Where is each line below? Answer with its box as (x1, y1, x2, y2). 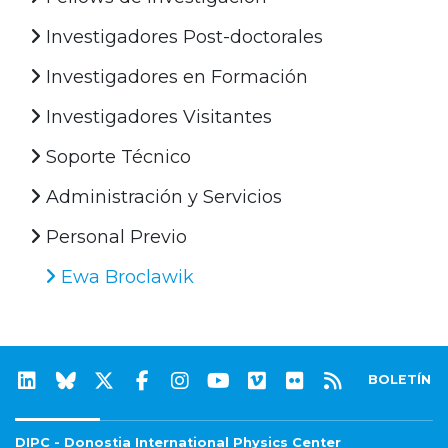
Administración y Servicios (41, 185, 282, 208)
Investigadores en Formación (41, 65, 308, 88)
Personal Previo (41, 225, 187, 248)
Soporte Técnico (41, 145, 191, 168)
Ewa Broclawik (56, 265, 194, 288)
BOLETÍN (368, 371, 432, 387)
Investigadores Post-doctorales (41, 25, 323, 48)
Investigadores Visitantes (41, 105, 272, 128)
